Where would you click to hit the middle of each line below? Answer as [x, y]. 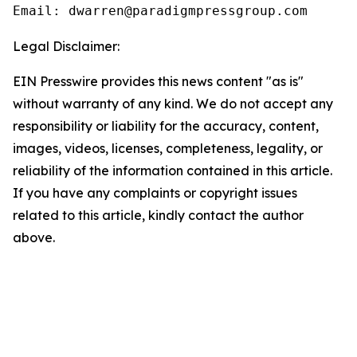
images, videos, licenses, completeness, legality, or [168, 148]
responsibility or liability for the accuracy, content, [166, 126]
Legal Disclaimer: [66, 46]
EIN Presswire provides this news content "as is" [158, 81]
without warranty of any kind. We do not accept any [173, 104]
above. [34, 237]
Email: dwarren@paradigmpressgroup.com [160, 11]
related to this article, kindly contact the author [158, 215]
